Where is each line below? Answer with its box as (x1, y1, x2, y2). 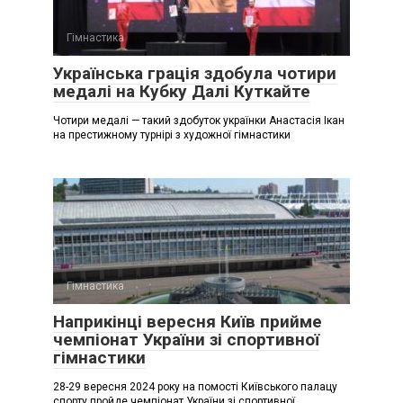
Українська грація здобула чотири (53, 62, 336, 84)
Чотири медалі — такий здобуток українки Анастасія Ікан (53, 113, 345, 127)
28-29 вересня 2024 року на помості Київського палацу (53, 380, 337, 393)
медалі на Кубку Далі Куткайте (53, 80, 310, 102)
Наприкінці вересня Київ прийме (53, 310, 322, 332)
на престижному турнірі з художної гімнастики (53, 128, 291, 141)
